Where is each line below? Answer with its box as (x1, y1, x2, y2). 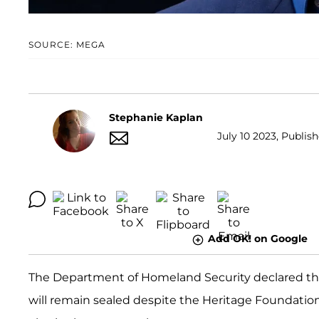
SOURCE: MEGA (28, 39, 105, 51)
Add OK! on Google (207, 232, 308, 246)
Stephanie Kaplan (109, 110, 203, 124)
